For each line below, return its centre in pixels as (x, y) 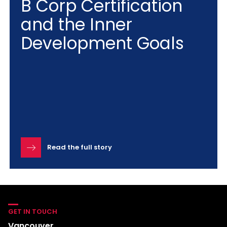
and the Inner (77, 24)
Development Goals (102, 43)
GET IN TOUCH (33, 211)
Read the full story (80, 147)
